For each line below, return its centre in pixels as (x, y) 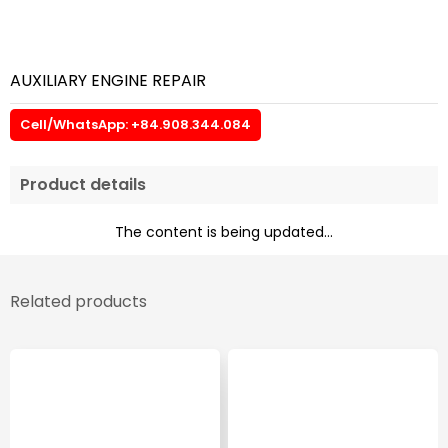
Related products (78, 302)
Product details (83, 185)
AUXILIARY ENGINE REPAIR (108, 81)
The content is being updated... (224, 232)
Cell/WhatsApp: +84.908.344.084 (135, 125)
